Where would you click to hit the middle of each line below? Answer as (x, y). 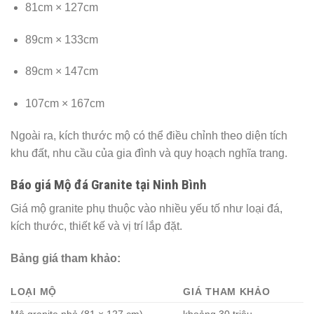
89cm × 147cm (61, 71)
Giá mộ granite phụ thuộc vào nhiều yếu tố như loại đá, (146, 209)
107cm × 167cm (64, 104)
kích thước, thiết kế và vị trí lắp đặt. (96, 226)
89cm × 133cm (61, 39)
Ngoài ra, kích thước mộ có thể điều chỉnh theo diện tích (149, 135)
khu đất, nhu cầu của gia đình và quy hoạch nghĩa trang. (149, 153)
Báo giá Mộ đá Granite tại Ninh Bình (109, 184)
